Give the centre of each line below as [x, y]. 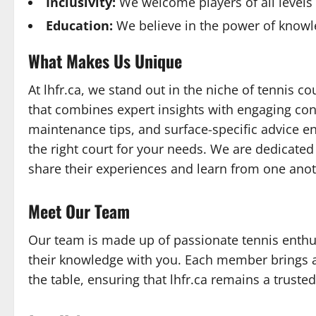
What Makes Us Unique [105, 61]
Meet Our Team [79, 211]
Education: [79, 25]
